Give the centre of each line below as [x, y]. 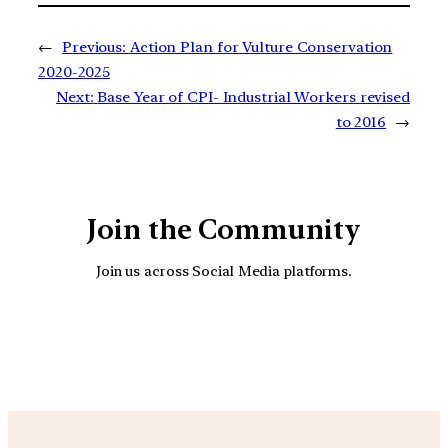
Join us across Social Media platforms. [224, 271]
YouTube [245, 335]
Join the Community [224, 229]
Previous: [94, 46]
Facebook [301, 335]
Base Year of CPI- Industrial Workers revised [253, 96]
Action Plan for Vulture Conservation [261, 46]
